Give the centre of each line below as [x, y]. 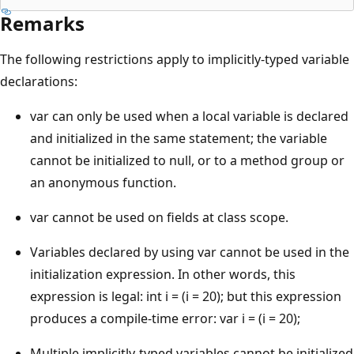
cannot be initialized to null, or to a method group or [187, 160]
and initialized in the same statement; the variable [179, 138]
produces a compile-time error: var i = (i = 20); [165, 318]
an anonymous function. [103, 182]
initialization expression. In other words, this [163, 274]
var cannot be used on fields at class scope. [159, 217]
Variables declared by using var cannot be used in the [190, 252]
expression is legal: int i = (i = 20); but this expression [186, 296]
